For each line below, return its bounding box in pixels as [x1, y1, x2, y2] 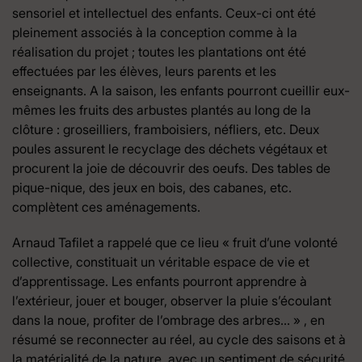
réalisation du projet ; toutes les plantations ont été [12, 44, 306, 61]
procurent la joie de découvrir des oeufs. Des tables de [12, 160, 330, 177]
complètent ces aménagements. [12, 199, 200, 216]
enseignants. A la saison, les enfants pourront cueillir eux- [12, 82, 350, 99]
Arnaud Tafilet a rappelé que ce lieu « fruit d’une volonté [12, 234, 338, 251]
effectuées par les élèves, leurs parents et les [12, 63, 276, 80]
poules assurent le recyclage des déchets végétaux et [12, 141, 327, 158]
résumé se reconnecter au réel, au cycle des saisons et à [12, 331, 346, 348]
